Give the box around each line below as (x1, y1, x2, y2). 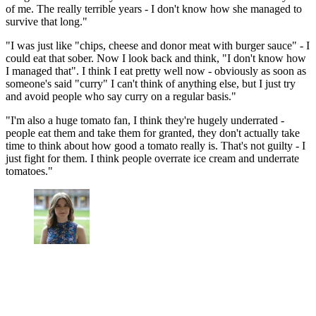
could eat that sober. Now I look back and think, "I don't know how (6, 51, 306, 64)
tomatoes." (6, 164, 53, 177)
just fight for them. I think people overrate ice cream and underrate (6, 152, 299, 164)
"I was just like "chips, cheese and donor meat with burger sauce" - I (6, 39, 310, 51)
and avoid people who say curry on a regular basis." (6, 90, 236, 102)
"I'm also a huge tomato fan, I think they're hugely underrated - (6, 114, 284, 126)
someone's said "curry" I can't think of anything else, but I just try (6, 77, 296, 90)
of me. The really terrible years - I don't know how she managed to (6, 2, 302, 15)
